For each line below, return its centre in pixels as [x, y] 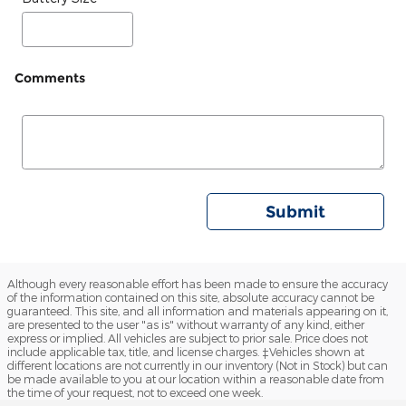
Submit [295, 211]
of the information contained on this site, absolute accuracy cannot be [191, 297]
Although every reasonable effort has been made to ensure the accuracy [198, 283]
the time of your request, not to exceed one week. [135, 392]
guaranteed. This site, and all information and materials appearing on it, [198, 310]
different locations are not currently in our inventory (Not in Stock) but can [198, 365]
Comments [50, 78]
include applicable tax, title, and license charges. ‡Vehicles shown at [186, 351]
